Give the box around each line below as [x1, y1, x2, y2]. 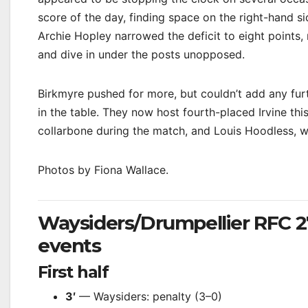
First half [38, 262, 109, 282]
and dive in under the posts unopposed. [38, 47, 245, 61]
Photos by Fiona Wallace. [38, 163, 168, 177]
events [38, 234, 101, 257]
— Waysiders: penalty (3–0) [76, 289, 222, 303]
